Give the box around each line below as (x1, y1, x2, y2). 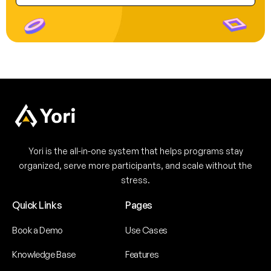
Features (125, 248, 159, 260)
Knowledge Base (12, 248, 76, 260)
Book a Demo (12, 224, 64, 236)
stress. (121, 174, 150, 185)
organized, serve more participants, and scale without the (19, 160, 252, 171)
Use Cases (125, 224, 168, 236)
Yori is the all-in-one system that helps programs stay (28, 145, 243, 156)
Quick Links (12, 198, 62, 211)
